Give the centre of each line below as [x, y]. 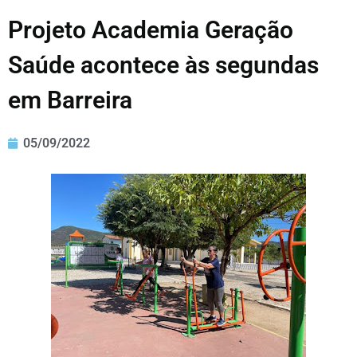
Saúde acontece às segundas [163, 65]
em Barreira [70, 100]
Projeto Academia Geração [151, 30]
